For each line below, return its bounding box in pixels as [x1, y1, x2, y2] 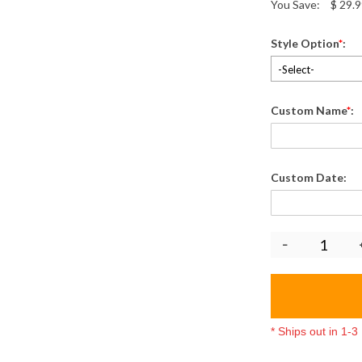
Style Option [271, 36, 339, 50]
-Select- [278, 63, 314, 76]
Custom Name [271, 103, 347, 117]
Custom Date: [271, 170, 349, 184]
